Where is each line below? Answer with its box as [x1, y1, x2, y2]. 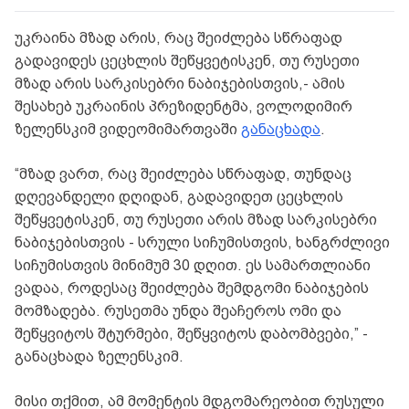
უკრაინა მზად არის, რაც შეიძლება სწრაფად [15, 29, 342, 47]
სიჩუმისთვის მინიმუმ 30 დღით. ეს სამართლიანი [15, 257, 371, 275]
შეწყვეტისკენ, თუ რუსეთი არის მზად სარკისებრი [15, 211, 377, 229]
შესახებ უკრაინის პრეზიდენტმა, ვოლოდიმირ [15, 98, 352, 116]
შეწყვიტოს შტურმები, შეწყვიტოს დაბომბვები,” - [15, 325, 368, 343]
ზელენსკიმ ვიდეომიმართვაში [15, 121, 241, 139]
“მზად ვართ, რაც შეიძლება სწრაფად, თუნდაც [15, 165, 351, 184]
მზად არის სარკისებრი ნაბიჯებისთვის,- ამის [15, 75, 345, 93]
